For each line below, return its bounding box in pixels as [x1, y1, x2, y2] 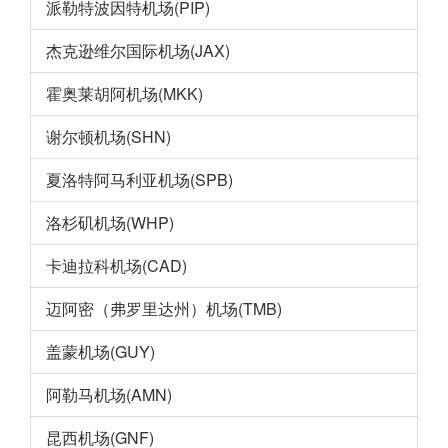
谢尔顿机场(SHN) [46, 124, 171, 148]
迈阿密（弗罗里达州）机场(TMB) [46, 296, 282, 320]
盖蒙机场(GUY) [46, 339, 155, 363]
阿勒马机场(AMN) [46, 382, 172, 406]
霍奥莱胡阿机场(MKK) [46, 81, 203, 105]
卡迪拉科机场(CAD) [46, 253, 187, 277]
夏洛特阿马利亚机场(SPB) [46, 167, 233, 191]
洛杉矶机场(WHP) [46, 210, 174, 234]
